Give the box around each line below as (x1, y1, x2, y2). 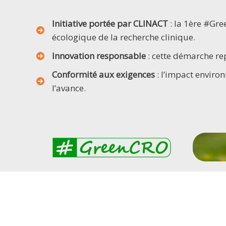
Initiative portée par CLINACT (52, 18, 168, 30)
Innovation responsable (52, 50, 146, 62)
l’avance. (52, 82, 86, 94)
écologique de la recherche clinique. (52, 31, 195, 43)
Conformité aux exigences (52, 69, 155, 81)
